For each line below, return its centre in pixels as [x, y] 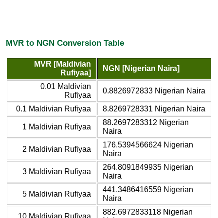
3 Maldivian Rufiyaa [57, 171]
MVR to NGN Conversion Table [65, 43]
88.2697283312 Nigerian [146, 122]
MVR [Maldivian [63, 64]
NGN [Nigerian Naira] [141, 68]
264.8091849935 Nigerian [148, 167]
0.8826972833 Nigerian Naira [154, 91]
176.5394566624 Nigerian [148, 145]
